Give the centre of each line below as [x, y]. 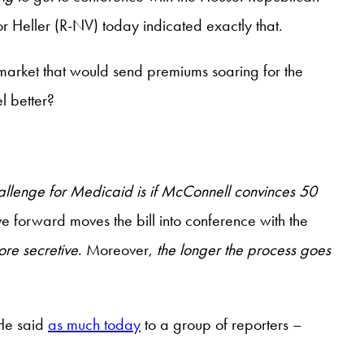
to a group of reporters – [221, 324]
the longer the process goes [244, 249]
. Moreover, [117, 249]
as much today [94, 324]
